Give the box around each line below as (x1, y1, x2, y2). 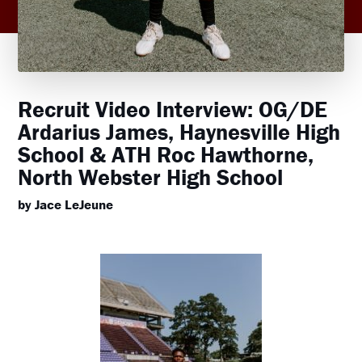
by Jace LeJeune (18, 195, 114, 213)
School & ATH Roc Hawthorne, (18, 140, 314, 168)
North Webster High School (18, 162, 284, 191)
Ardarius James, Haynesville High (18, 117, 341, 145)
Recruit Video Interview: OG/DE (18, 95, 328, 123)
